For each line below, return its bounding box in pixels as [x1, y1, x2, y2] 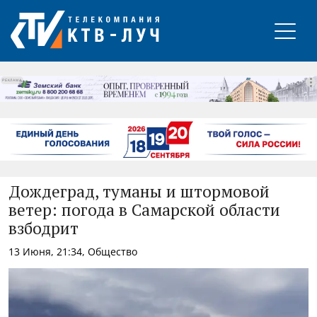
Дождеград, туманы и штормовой [8, 184, 270, 201]
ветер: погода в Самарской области [8, 202, 280, 219]
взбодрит [8, 221, 79, 238]
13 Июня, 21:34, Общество [8, 244, 137, 258]
